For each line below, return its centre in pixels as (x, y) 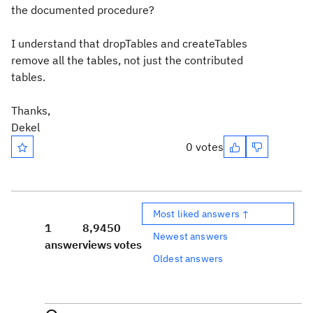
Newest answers (191, 236)
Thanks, (31, 110)
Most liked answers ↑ (202, 213)
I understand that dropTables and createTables (129, 43)
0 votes (205, 147)
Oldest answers (188, 258)
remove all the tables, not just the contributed (127, 60)
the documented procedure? (83, 10)
